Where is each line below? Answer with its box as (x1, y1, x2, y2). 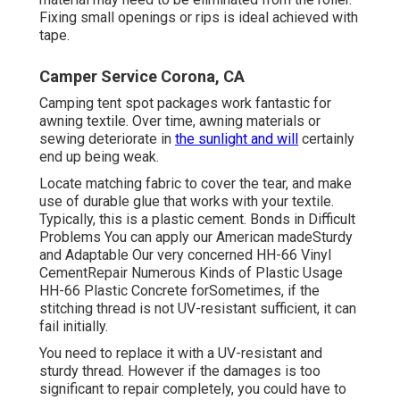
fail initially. (39, 318, 108, 336)
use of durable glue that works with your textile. (39, 193, 334, 211)
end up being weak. (39, 148, 159, 166)
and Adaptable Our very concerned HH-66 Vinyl (39, 246, 331, 264)
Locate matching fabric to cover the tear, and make (39, 175, 352, 193)
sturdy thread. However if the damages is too (39, 362, 321, 380)
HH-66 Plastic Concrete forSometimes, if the (39, 282, 320, 300)
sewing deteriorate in (39, 130, 175, 148)
